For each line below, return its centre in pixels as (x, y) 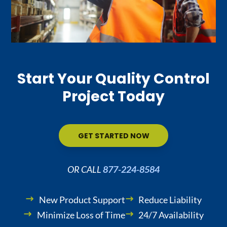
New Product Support (82, 200)
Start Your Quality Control (113, 79)
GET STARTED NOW (113, 136)
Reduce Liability (170, 200)
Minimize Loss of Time (81, 215)
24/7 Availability (171, 215)
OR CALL (85, 169)
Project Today (113, 97)
